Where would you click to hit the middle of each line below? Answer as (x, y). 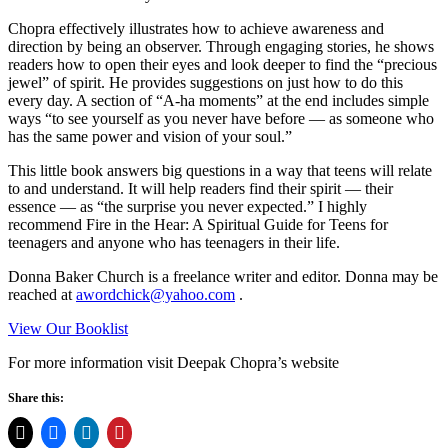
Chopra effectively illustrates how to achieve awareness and (196, 28)
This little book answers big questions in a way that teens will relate (220, 170)
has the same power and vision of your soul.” (150, 136)
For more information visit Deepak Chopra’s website (173, 362)
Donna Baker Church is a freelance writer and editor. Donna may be (223, 276)
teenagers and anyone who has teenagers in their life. (174, 242)
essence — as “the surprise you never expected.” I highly (187, 206)
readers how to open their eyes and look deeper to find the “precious (222, 64)
